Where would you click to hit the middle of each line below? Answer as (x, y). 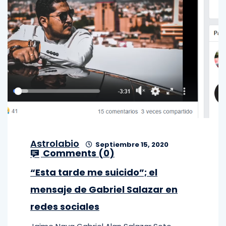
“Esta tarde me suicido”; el (94, 172)
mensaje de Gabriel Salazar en (104, 189)
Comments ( (72, 153)
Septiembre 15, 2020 (131, 145)
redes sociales (65, 207)
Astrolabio (55, 144)
